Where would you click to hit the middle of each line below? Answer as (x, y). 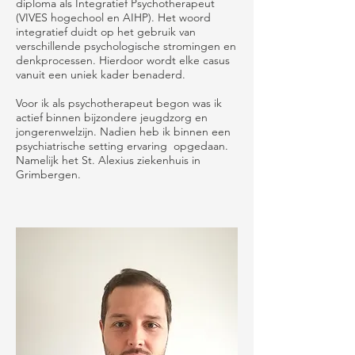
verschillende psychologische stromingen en (126, 46)
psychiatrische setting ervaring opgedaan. (122, 146)
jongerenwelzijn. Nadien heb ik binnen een (123, 132)
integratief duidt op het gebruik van (106, 32)
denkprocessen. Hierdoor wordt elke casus (123, 60)
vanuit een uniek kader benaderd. (102, 74)
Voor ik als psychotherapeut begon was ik (119, 103)
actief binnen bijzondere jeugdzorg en (112, 117)
